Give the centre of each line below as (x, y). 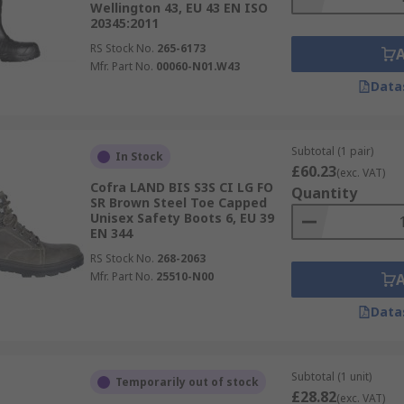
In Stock (139, 156)
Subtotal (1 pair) (332, 151)
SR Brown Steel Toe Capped (178, 202)
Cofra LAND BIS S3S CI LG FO (181, 187)
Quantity (324, 193)
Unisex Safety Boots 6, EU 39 (182, 218)
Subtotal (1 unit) (331, 376)
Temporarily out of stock (187, 382)
